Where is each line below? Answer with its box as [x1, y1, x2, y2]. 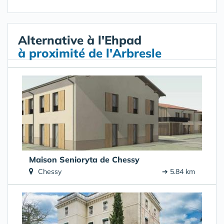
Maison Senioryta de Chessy [29, 154, 139, 165]
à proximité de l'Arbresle [18, 45, 161, 61]
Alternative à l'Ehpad [18, 32, 141, 48]
